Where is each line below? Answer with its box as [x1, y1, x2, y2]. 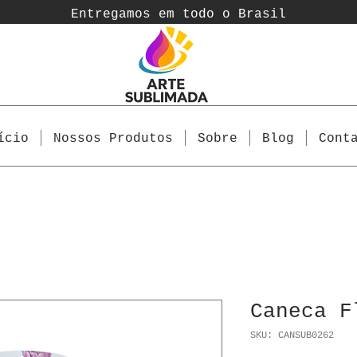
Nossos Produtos [53, 131, 174, 146]
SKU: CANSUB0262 [250, 330, 334, 341]
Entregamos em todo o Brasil [70, 7, 286, 22]
